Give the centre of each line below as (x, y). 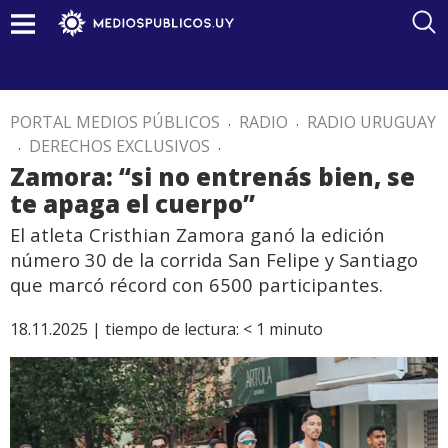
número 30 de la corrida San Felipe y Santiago (214, 259)
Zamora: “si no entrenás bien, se (212, 176)
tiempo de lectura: (172, 329)
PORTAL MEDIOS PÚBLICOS (115, 122)
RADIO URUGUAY (371, 122)
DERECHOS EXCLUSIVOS (119, 146)
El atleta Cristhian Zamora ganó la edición (197, 234)
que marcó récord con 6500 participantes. (196, 284)
